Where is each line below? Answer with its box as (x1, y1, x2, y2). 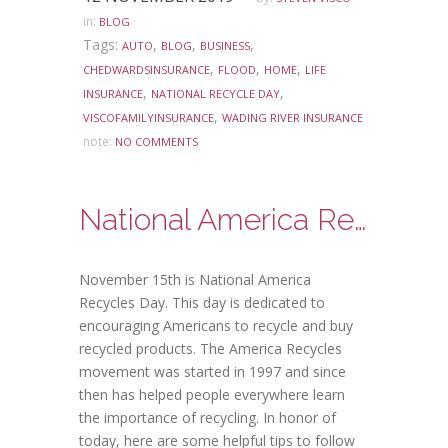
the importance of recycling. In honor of (79, 408, 336, 427)
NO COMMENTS (115, 134, 198, 149)
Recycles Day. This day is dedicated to (79, 293, 325, 312)
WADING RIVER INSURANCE (222, 110, 363, 125)
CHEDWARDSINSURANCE (83, 62, 210, 77)
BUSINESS (200, 38, 250, 53)
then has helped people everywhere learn (79, 385, 345, 404)
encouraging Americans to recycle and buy (79, 316, 353, 335)
